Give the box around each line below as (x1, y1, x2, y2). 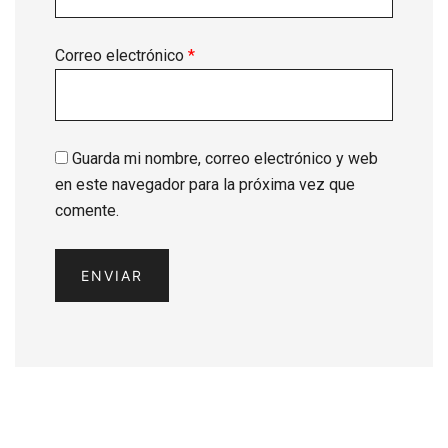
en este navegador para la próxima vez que (55, 175, 355, 195)
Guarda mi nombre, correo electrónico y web (72, 149, 378, 169)
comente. (55, 201, 119, 221)
